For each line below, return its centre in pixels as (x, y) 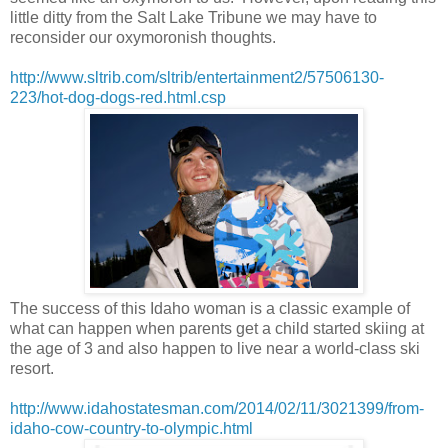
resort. (32, 368)
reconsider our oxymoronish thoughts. (143, 37)
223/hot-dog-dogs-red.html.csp (118, 97)
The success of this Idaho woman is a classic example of (210, 308)
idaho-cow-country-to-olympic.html (131, 428)
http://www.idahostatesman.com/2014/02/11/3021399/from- (217, 408)
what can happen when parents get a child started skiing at (217, 328)
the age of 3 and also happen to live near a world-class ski (215, 348)
